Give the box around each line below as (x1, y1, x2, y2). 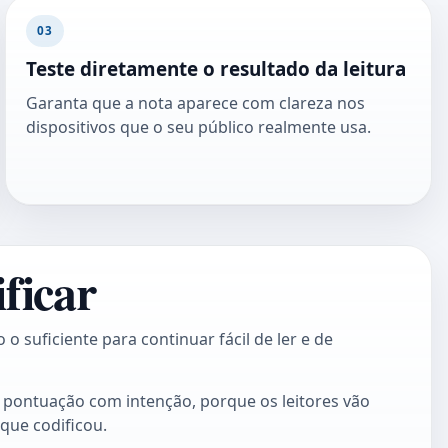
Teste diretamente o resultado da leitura (26, 55, 407, 82)
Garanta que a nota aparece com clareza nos (26, 92, 366, 115)
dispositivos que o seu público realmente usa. (26, 116, 372, 139)
